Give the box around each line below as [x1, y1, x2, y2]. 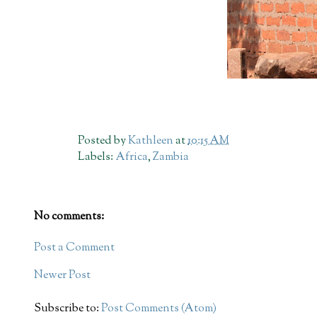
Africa [115, 149, 149, 166]
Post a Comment [34, 240, 115, 257]
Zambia [153, 149, 190, 166]
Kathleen [128, 132, 174, 149]
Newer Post [34, 267, 91, 284]
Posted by [78, 132, 129, 149]
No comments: [34, 209, 104, 226]
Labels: [78, 149, 116, 166]
